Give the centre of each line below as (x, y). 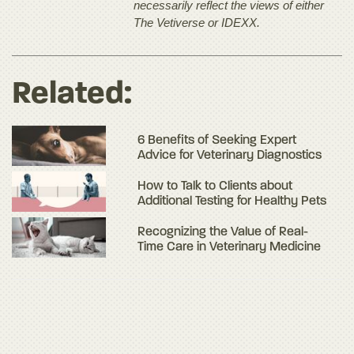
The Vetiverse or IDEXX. (197, 22)
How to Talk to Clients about (215, 186)
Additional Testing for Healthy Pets (232, 201)
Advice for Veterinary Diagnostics (230, 155)
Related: (72, 94)
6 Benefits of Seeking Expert (217, 140)
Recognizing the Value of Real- (223, 232)
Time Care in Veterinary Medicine (230, 247)
